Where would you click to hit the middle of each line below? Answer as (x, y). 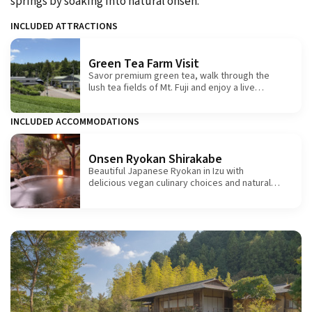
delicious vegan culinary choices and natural (180, 183)
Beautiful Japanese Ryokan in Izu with (166, 171)
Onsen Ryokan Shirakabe (155, 159)
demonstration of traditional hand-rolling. (174, 99)
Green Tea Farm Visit (144, 63)
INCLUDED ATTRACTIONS (64, 26)
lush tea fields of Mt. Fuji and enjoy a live (172, 87)
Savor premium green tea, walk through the (179, 76)
